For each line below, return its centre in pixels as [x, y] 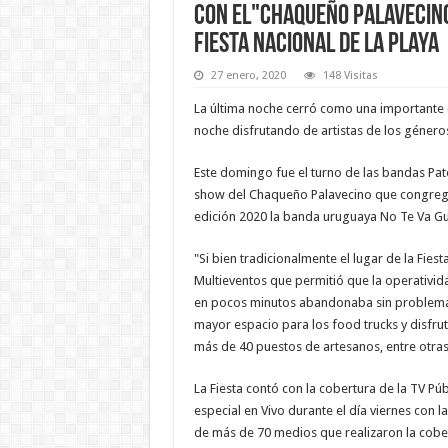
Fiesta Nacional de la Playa [316, 44]
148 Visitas [350, 75]
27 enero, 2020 [248, 75]
